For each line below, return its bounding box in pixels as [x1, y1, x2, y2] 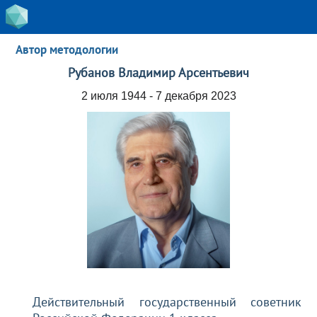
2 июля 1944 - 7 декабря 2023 [81, 90, 236, 103]
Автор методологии [16, 42, 119, 58]
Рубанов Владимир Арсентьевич [68, 64, 249, 81]
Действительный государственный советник [33, 293, 301, 310]
